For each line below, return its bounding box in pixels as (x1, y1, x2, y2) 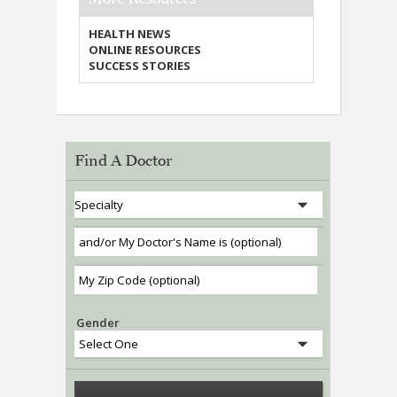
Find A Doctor (74, 150, 172, 169)
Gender (76, 315, 120, 331)
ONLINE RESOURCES (89, 42, 201, 58)
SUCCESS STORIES (89, 58, 191, 74)
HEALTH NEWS (89, 26, 171, 42)
